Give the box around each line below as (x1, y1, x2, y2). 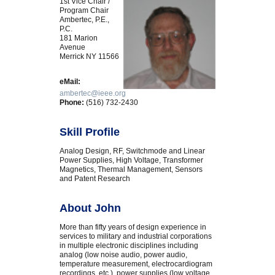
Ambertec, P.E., (60, 15, 110, 25)
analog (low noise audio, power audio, (60, 250, 188, 260)
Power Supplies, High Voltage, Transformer (60, 156, 204, 165)
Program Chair (60, 6, 109, 15)
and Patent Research (60, 174, 131, 184)
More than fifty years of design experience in (60, 223, 207, 232)
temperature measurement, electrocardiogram (60, 260, 213, 269)
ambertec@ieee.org (60, 89, 126, 98)
